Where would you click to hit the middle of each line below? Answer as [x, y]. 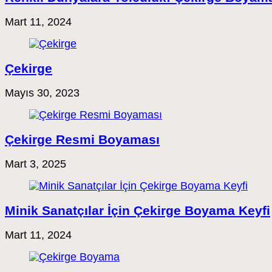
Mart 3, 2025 [36, 164]
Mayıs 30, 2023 [42, 93]
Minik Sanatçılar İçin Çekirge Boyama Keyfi [138, 211]
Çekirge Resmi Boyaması [82, 140]
